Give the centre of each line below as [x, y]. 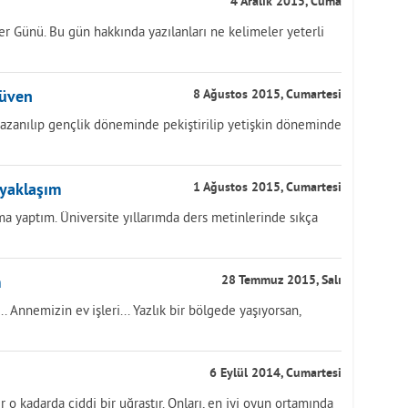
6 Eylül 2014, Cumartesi [275, 374]
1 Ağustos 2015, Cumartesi [267, 188]
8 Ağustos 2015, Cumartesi [267, 95]
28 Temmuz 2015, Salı [281, 281]
